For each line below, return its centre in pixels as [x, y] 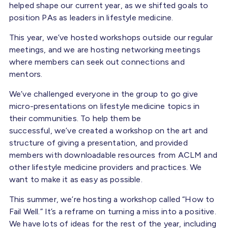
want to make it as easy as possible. [78, 179]
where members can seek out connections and [97, 62]
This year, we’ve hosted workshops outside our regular [111, 37]
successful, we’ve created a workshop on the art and [109, 130]
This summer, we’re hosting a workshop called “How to [112, 199]
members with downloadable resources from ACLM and [113, 155]
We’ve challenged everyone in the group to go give [104, 94]
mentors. [28, 74]
